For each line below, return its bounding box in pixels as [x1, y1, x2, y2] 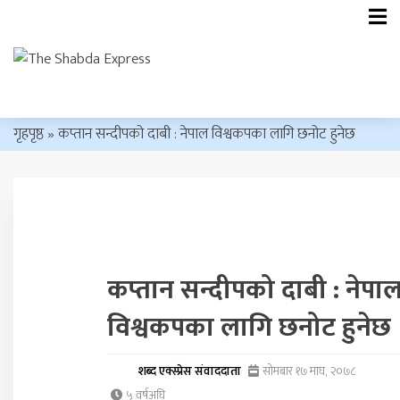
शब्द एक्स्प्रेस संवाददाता [137, 362, 241, 382]
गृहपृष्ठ [13, 121, 44, 147]
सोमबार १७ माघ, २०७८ [259, 362, 355, 382]
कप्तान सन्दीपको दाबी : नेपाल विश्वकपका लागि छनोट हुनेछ [58, 121, 355, 147]
